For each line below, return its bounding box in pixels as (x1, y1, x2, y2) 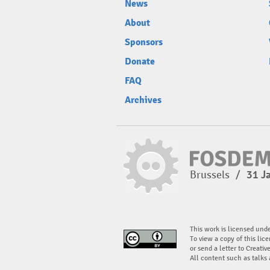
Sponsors (125, 36, 163, 48)
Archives (125, 94, 162, 106)
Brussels (190, 168, 232, 181)
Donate (125, 55, 155, 67)
